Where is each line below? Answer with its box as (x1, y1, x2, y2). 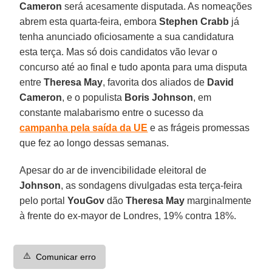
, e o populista (62, 92, 125, 103)
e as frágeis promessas (148, 122, 250, 133)
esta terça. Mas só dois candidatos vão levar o (19, 46, 218, 57)
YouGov (67, 195, 105, 206)
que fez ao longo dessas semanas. (19, 137, 169, 148)
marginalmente (185, 195, 252, 206)
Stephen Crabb (159, 16, 229, 27)
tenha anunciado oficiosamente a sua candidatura (19, 31, 234, 42)
